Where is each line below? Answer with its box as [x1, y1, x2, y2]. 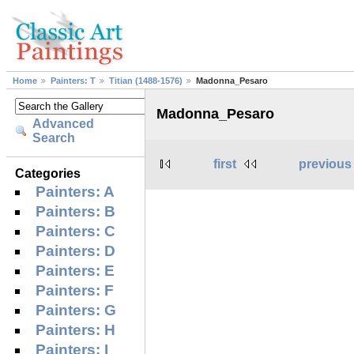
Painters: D [36, 242, 116, 259]
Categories [15, 166, 81, 180]
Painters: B [36, 202, 116, 220]
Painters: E [36, 262, 115, 279]
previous [299, 156, 352, 171]
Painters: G [36, 301, 117, 318]
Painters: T [51, 76, 96, 86]
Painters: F [36, 281, 115, 299]
